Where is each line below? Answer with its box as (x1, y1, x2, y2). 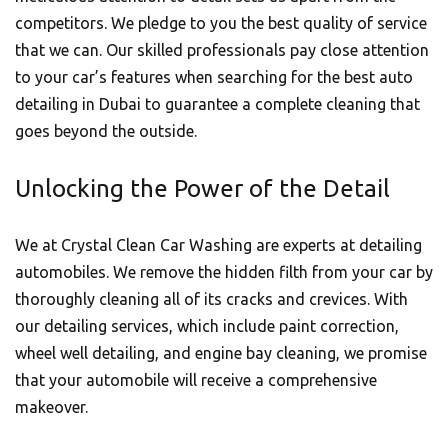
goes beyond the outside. (15, 122, 197, 140)
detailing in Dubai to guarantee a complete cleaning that (15, 95, 420, 113)
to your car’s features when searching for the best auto (15, 68, 413, 86)
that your (15, 371, 82, 389)
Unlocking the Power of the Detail (15, 175, 390, 202)
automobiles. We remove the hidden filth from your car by (15, 263, 433, 281)
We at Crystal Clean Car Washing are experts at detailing (15, 236, 422, 254)
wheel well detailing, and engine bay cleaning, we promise (15, 344, 427, 362)
